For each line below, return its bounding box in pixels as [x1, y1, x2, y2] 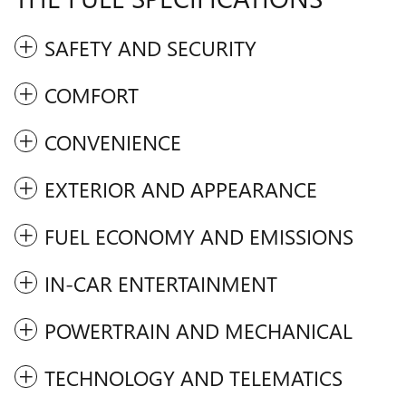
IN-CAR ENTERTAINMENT [44, 269, 277, 298]
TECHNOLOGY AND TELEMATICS [44, 363, 343, 392]
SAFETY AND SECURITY [44, 34, 256, 63]
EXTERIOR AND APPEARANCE [44, 175, 317, 204]
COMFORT [44, 81, 139, 110]
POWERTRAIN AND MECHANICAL [44, 316, 353, 345]
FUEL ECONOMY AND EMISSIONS [44, 222, 353, 251]
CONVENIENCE [44, 128, 181, 157]
